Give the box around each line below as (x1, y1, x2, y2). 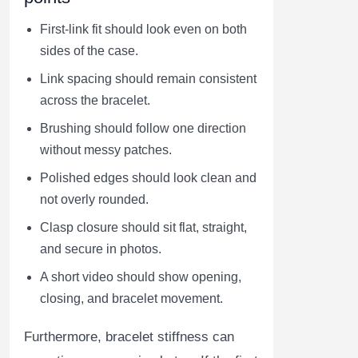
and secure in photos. (40, 242, 161, 257)
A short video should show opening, (40, 270, 241, 284)
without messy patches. (40, 143, 172, 157)
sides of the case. (40, 44, 138, 58)
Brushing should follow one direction (40, 121, 246, 136)
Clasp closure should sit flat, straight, (40, 221, 247, 235)
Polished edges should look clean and (40, 171, 257, 185)
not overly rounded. (40, 193, 149, 207)
